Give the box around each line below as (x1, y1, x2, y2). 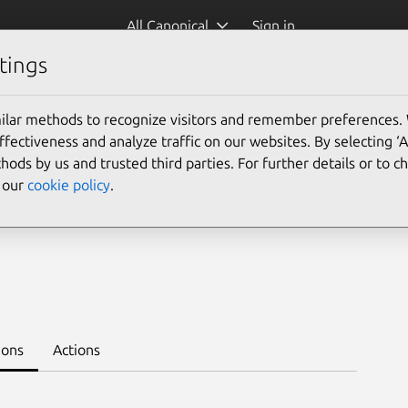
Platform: (98, 83, 151, 97)
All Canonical (126, 17, 209, 34)
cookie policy (27, 176, 110, 193)
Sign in (251, 17, 299, 34)
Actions (53, 342, 100, 358)
